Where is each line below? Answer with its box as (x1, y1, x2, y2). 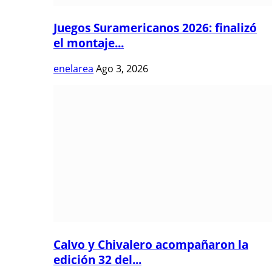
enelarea (53, 62, 93, 76)
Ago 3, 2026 (96, 62, 148, 76)
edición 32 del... (53, 251, 141, 267)
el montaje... (53, 35, 124, 51)
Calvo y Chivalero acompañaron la (53, 236, 248, 252)
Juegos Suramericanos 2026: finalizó (53, 20, 257, 36)
